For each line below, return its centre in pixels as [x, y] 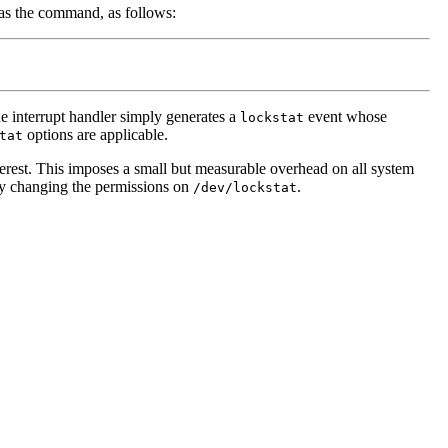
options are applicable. [95, 135]
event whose [345, 117]
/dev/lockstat [245, 188]
